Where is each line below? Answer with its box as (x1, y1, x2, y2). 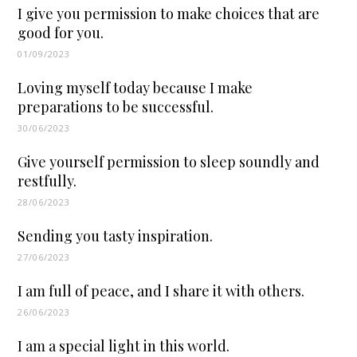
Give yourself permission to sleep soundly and (18, 152, 320, 171)
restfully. (18, 171, 77, 190)
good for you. (18, 23, 104, 42)
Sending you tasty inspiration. (18, 226, 214, 245)
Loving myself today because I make (18, 78, 253, 97)
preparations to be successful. (18, 97, 214, 116)
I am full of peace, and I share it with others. (18, 281, 305, 300)
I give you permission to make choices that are (18, 4, 320, 23)
